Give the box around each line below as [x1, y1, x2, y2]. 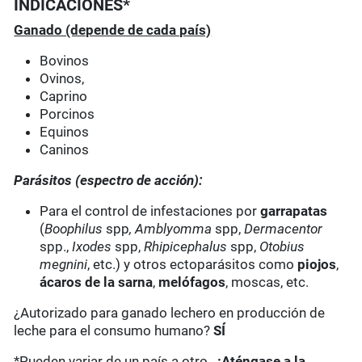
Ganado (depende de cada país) [14, 22, 212, 39]
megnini [40, 256, 88, 273]
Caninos [40, 141, 90, 158]
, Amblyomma [129, 221, 216, 238]
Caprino [40, 88, 88, 105]
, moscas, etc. [225, 274, 309, 291]
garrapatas [260, 203, 328, 220]
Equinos [40, 124, 90, 141]
